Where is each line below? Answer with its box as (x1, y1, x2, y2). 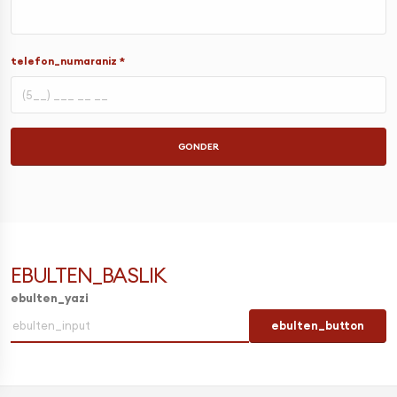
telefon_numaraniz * (11, 53, 125, 67)
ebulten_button (271, 318, 364, 333)
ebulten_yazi (11, 290, 89, 305)
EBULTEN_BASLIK (11, 261, 166, 288)
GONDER (178, 140, 219, 152)
